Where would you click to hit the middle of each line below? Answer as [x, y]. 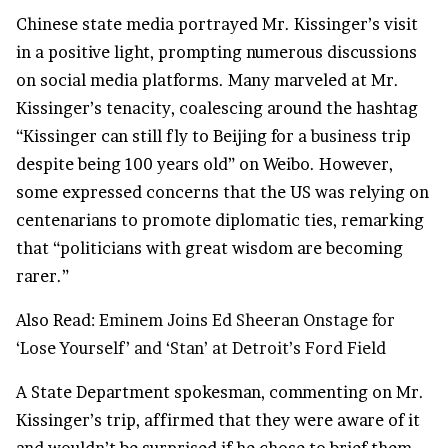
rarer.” [42, 276]
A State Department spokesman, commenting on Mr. [220, 392]
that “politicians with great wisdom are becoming [209, 248]
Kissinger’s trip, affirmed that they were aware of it [218, 420]
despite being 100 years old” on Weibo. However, [204, 164]
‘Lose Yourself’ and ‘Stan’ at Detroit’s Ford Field [201, 348]
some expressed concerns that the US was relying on [222, 192]
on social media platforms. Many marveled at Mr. [207, 80]
